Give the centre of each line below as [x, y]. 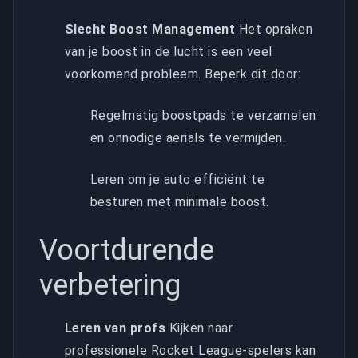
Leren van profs [115, 328]
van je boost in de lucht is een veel [169, 51]
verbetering [110, 285]
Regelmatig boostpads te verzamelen [203, 115]
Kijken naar [199, 328]
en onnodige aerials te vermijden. [188, 137]
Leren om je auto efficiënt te [178, 179]
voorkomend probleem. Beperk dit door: [183, 74]
